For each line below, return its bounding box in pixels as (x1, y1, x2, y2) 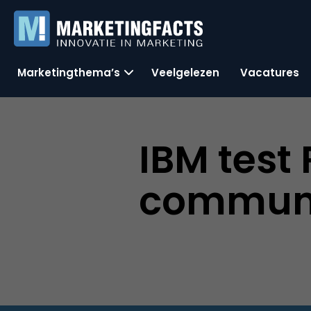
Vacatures (240, 65, 299, 80)
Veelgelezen (151, 65, 219, 80)
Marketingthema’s (17, 65, 120, 80)
